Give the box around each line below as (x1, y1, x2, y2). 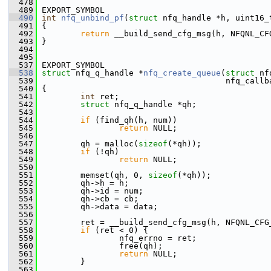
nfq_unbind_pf (61, 13, 124, 22)
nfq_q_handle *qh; (114, 100, 197, 109)
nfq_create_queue (143, 68, 221, 77)
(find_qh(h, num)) (90, 116, 177, 125)
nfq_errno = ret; (37, 233, 197, 243)
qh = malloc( (37, 139, 139, 148)
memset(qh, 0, (37, 171, 148, 180)
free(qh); (37, 241, 163, 250)
